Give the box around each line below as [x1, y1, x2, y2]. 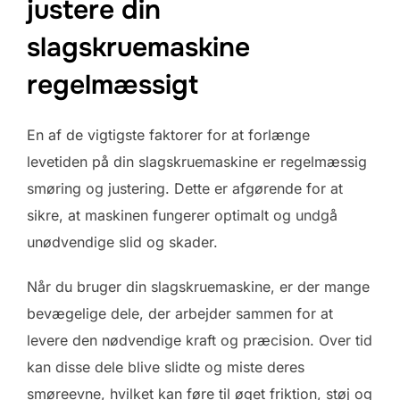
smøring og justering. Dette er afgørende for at [27, 179, 343, 198]
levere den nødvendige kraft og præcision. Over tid [27, 331, 372, 350]
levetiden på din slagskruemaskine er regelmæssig [27, 153, 367, 171]
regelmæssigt [27, 68, 198, 103]
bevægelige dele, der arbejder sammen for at [27, 304, 333, 323]
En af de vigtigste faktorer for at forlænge [27, 126, 310, 145]
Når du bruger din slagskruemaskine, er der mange [27, 278, 370, 296]
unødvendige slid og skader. [27, 233, 218, 252]
